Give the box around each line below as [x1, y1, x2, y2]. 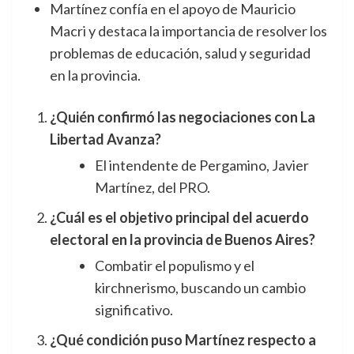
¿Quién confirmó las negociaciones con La [50, 108, 315, 126]
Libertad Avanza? [50, 130, 161, 149]
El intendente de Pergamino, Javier [95, 156, 309, 175]
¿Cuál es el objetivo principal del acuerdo [50, 209, 309, 227]
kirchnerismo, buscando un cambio [95, 279, 306, 297]
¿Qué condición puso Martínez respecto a [50, 331, 316, 349]
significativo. [95, 301, 173, 319]
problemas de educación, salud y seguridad [50, 44, 311, 62]
